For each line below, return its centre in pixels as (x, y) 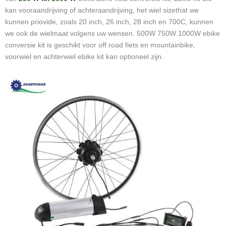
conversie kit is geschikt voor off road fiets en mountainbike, (100, 45)
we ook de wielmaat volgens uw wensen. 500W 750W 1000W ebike (112, 33)
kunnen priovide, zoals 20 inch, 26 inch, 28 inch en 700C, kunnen (109, 21)
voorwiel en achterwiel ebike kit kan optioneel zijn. (84, 56)
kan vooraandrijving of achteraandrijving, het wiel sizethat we (102, 10)
